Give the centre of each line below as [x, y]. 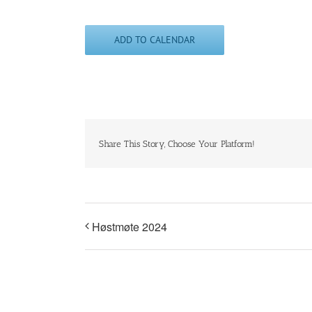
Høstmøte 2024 [130, 227]
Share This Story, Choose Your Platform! [177, 143]
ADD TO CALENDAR [155, 40]
